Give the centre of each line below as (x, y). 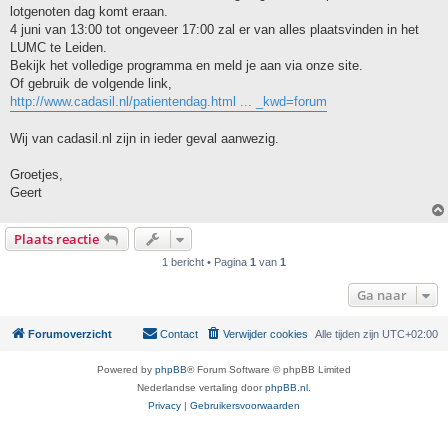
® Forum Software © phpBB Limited (269, 369)
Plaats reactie (56, 238)
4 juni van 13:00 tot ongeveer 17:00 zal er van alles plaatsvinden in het (214, 29)
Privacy (164, 405)
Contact (179, 333)
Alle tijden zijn (348, 333)
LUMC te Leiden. (58, 47)
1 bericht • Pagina (206, 261)
